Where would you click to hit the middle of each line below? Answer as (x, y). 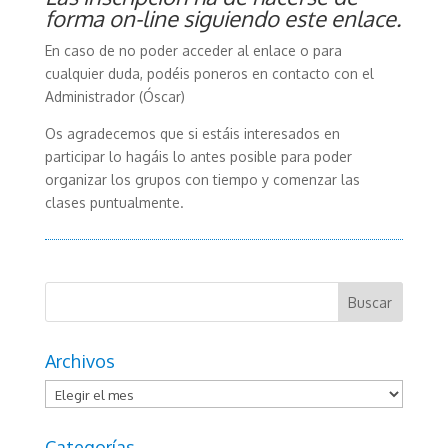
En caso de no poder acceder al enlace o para (193, 50)
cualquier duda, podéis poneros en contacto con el (209, 73)
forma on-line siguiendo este (187, 18)
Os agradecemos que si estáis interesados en (192, 133)
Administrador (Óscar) (114, 96)
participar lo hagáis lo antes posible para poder (198, 156)
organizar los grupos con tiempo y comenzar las (202, 179)
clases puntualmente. (114, 202)
